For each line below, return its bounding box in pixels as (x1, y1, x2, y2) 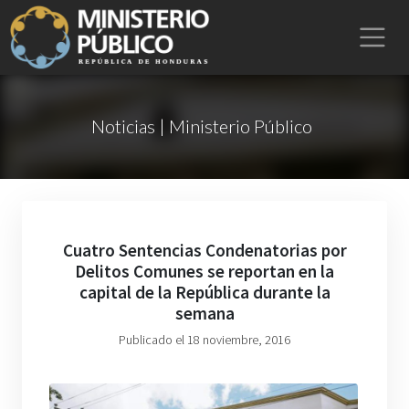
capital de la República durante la (79, 281, 330, 303)
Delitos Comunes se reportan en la (75, 260, 334, 282)
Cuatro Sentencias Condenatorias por (62, 239, 347, 261)
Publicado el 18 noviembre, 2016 (119, 331, 290, 348)
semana (174, 302, 235, 324)
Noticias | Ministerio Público (90, 115, 312, 137)
